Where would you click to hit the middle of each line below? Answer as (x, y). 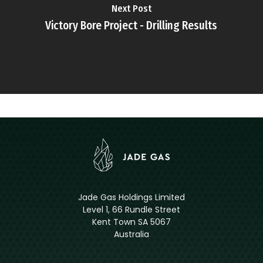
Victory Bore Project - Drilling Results (131, 25)
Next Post (131, 8)
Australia (131, 234)
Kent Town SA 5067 (131, 222)
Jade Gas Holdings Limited (131, 197)
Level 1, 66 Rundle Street (131, 210)
